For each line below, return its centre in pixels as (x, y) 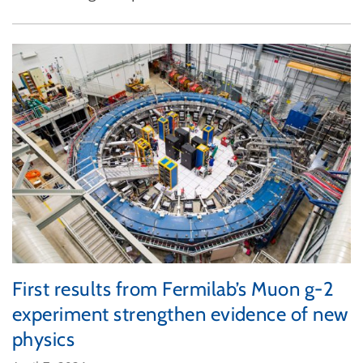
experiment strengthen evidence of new (180, 314)
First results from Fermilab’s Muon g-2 (173, 289)
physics (44, 340)
